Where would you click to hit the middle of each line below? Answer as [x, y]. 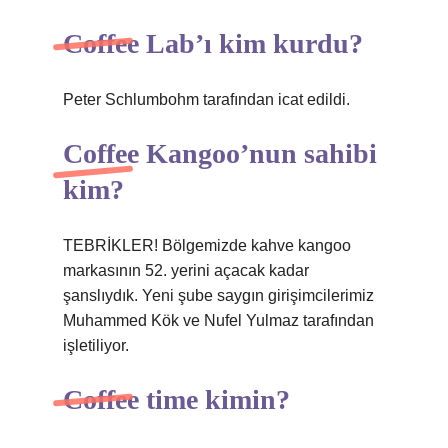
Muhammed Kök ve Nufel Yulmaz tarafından [218, 320]
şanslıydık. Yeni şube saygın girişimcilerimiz [218, 295]
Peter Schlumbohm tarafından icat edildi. [206, 99]
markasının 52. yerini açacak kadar [186, 270]
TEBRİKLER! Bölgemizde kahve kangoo [207, 245]
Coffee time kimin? [176, 399]
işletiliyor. [96, 345]
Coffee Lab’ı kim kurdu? [213, 43]
